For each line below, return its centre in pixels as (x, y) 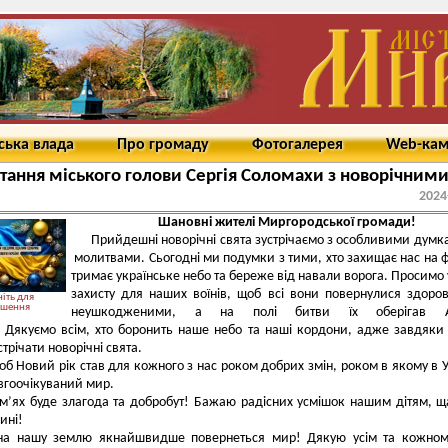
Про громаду (163, 145)
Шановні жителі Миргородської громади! (287, 222)
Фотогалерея (297, 145)
